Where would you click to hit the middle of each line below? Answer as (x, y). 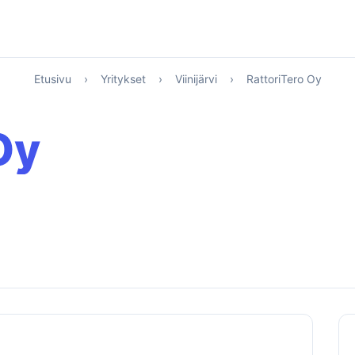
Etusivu (52, 79)
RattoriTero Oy (284, 79)
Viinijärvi (196, 79)
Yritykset (123, 79)
